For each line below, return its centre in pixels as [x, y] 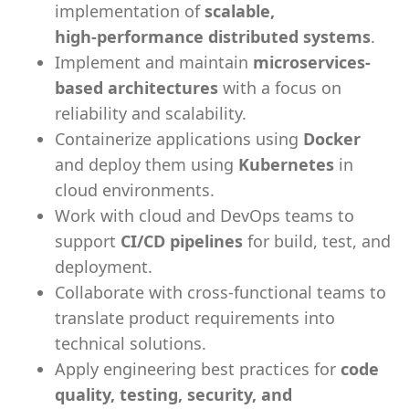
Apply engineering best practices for [198, 369]
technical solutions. [131, 343]
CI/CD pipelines [182, 241]
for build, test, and [317, 241]
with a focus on [280, 88]
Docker [332, 139]
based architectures [136, 88]
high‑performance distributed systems [213, 37]
